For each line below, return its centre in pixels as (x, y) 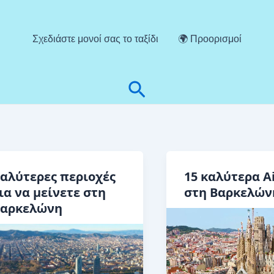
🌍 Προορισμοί (210, 39)
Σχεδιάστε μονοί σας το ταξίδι (95, 39)
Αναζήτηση (177, 90)
